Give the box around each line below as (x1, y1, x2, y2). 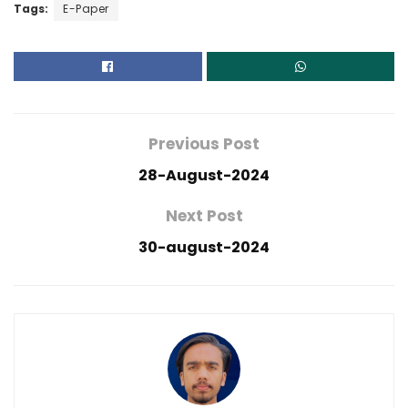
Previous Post (148, 132, 260, 155)
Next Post (165, 204, 243, 227)
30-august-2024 (138, 236, 270, 258)
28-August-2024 (138, 164, 270, 186)
